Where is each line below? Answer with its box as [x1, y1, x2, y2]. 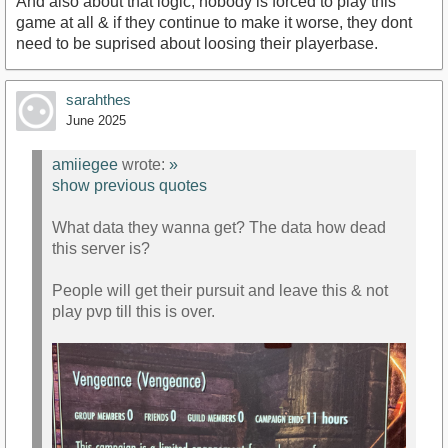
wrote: [118, 155, 169, 173]
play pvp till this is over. [52, 302, 215, 320]
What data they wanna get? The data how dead [52, 218, 386, 236]
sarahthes [66, 90, 131, 108]
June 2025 [66, 112, 126, 128]
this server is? [52, 239, 150, 257]
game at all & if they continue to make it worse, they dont [16, 13, 412, 31]
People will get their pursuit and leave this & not [52, 281, 388, 299]
